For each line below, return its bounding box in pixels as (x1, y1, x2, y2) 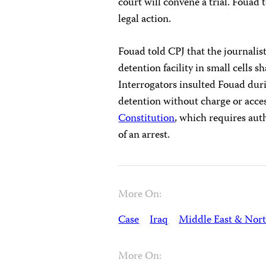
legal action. (118, 11, 172, 28)
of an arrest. (118, 126, 170, 144)
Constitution (118, 110, 175, 128)
